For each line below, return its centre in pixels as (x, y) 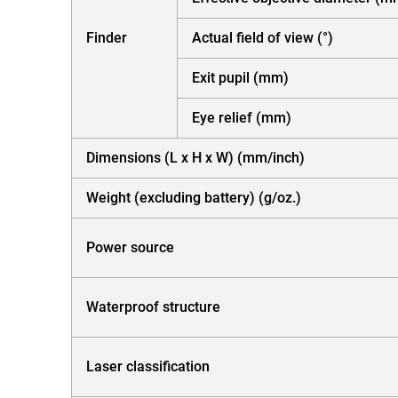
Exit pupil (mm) (240, 77)
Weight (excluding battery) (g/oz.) (194, 197)
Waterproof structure (153, 306)
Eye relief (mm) (242, 117)
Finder (107, 37)
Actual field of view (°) (263, 37)
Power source (130, 247)
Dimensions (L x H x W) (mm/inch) (195, 157)
